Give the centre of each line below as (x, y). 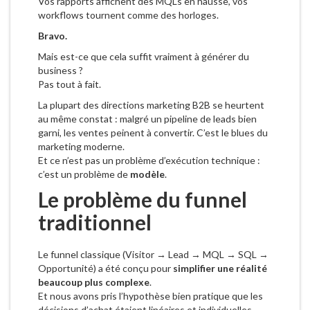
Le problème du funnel (143, 200)
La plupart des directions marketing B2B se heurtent (151, 105)
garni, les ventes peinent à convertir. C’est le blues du (153, 133)
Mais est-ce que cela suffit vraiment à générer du (144, 57)
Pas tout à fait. (70, 84)
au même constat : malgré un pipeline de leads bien (147, 119)
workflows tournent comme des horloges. (128, 15)
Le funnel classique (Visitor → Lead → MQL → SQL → (153, 255)
